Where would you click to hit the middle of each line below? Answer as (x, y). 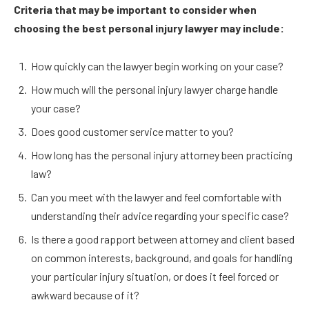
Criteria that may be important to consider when (135, 9)
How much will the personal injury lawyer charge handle (154, 90)
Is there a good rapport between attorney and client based (163, 239)
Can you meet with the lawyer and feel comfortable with (156, 197)
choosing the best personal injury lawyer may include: (149, 28)
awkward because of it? (86, 295)
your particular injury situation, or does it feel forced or (155, 277)
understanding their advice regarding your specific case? (160, 216)
